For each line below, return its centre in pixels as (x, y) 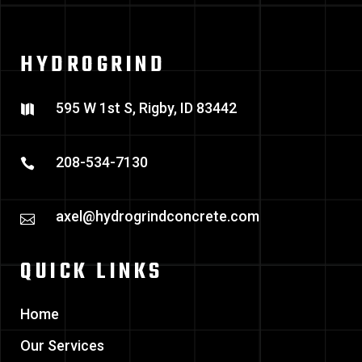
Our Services (62, 345)
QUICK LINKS (92, 271)
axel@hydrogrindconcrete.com (158, 216)
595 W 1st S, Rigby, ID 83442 (146, 107)
